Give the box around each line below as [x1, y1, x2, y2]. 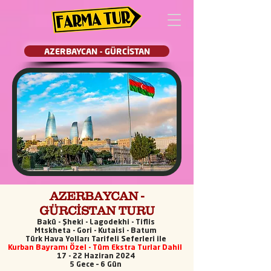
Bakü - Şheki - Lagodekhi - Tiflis [36, 219, 155, 226]
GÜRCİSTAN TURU [39, 204, 155, 217]
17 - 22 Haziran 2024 [56, 253, 135, 260]
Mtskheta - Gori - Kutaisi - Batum [34, 227, 157, 235]
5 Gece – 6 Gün [70, 261, 122, 269]
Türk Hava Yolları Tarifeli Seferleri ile [25, 236, 166, 243]
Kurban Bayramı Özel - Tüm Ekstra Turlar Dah [7, 244, 177, 252]
